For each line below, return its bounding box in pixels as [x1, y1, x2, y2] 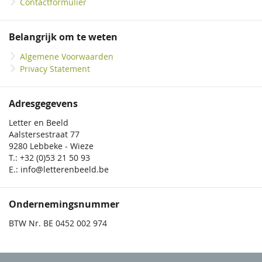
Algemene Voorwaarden [20, 51, 113, 63]
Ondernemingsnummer [9, 198, 119, 211]
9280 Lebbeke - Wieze [9, 140, 94, 152]
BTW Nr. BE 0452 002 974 [9, 218, 107, 229]
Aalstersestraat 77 [9, 129, 80, 140]
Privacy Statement [20, 63, 90, 75]
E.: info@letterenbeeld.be [9, 164, 109, 175]
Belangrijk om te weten [9, 30, 118, 44]
